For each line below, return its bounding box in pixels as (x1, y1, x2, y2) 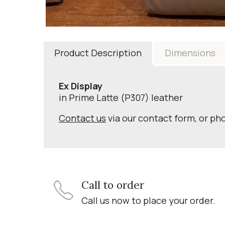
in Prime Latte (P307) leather (59, 91, 183, 103)
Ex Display (59, 79, 102, 92)
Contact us (59, 111, 106, 124)
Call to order (81, 178, 144, 192)
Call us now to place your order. (81, 194, 215, 206)
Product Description (54, 46, 142, 59)
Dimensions (165, 46, 215, 59)
